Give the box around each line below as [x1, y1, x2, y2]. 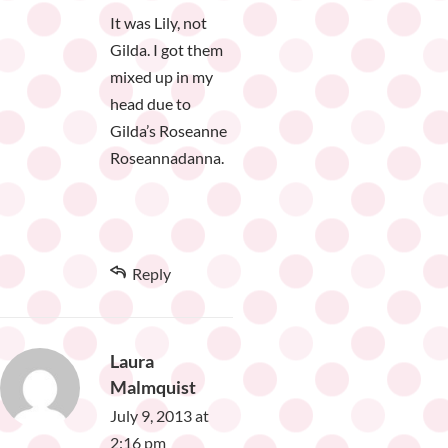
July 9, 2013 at [110, 406, 209, 426]
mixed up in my [110, 67, 213, 87]
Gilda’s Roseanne [110, 121, 227, 141]
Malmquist [110, 376, 196, 399]
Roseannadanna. [110, 148, 224, 168]
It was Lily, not [110, 13, 207, 33]
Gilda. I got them [110, 40, 223, 60]
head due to [110, 94, 191, 114]
